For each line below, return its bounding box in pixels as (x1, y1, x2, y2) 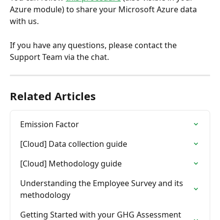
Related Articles (10, 88, 96, 103)
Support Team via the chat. (10, 51, 109, 62)
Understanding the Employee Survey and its (20, 177, 185, 189)
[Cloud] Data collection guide (20, 138, 127, 149)
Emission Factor (20, 118, 79, 130)
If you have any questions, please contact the (10, 39, 179, 51)
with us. (10, 16, 39, 27)
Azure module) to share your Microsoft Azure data (10, 4, 199, 15)
